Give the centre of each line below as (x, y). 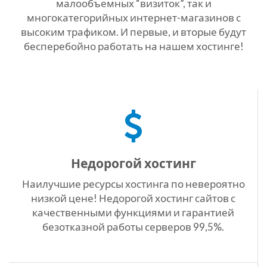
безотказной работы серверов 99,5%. (133, 227)
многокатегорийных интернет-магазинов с (133, 18)
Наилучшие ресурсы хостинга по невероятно (133, 184)
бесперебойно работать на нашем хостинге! (133, 46)
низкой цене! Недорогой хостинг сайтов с (133, 198)
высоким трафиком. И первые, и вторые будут (133, 32)
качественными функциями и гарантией (133, 212)
